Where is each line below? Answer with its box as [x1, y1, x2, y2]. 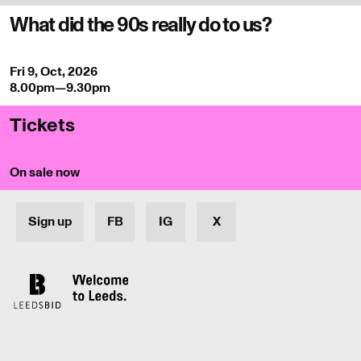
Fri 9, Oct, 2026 [10, 62, 98, 81]
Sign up [28, 213, 72, 231]
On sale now [10, 163, 80, 181]
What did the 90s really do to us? [10, 10, 272, 39]
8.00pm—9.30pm [10, 78, 110, 97]
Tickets [10, 111, 75, 139]
